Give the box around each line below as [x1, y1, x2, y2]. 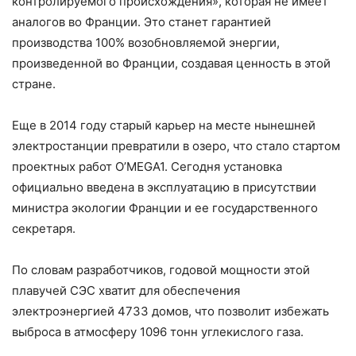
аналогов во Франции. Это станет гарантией [12, 14, 271, 29]
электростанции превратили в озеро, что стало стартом [12, 137, 340, 153]
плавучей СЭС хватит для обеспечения [12, 282, 240, 298]
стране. [12, 75, 56, 91]
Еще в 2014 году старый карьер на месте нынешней [12, 117, 315, 133]
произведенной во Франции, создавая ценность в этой [12, 55, 331, 71]
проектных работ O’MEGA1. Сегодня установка [12, 158, 282, 174]
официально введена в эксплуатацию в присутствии [12, 179, 316, 195]
